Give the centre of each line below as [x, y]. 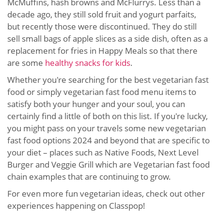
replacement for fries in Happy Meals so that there [102, 50]
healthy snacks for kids [88, 62]
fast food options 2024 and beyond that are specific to [108, 140]
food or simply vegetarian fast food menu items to [102, 92]
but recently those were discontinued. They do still [102, 26]
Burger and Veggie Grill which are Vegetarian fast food [108, 164]
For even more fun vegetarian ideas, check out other [106, 193]
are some [26, 62]
